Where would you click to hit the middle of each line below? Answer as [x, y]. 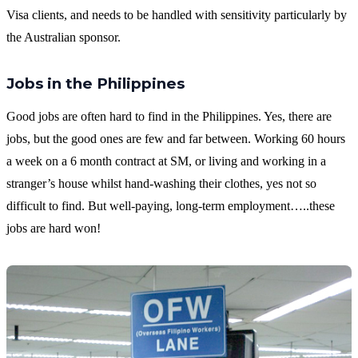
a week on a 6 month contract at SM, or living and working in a [166, 161]
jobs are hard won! [54, 229]
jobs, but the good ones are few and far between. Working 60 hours [176, 139]
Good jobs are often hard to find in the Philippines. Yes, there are [169, 117]
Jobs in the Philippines [95, 84]
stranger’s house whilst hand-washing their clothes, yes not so [161, 184]
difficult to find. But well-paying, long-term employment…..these [171, 206]
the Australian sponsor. [64, 38]
